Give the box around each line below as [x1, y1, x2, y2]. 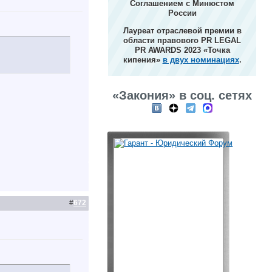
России [168, 8, 197, 18]
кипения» [123, 55, 163, 64]
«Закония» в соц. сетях [112, 89, 253, 102]
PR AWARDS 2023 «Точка [134, 46, 230, 55]
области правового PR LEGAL [123, 36, 242, 45]
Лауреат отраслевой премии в [123, 26, 242, 35]
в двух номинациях [162, 55, 239, 64]
